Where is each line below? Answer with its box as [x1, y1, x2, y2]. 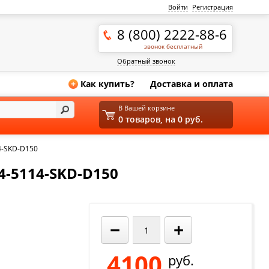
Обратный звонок [117, 56, 176, 65]
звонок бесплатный [144, 42, 203, 50]
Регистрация [192, 2, 234, 11]
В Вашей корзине [118, 103, 175, 112]
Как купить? [80, 78, 135, 89]
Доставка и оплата [150, 78, 234, 89]
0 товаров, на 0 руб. [118, 113, 204, 125]
